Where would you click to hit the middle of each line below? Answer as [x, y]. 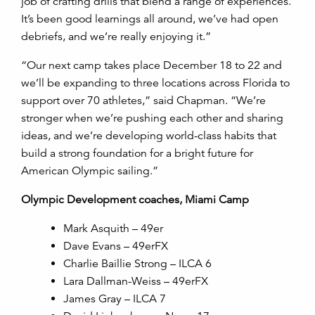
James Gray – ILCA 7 [115, 299]
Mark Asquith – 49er [113, 229]
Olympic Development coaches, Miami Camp [135, 200]
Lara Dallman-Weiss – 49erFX [136, 282]
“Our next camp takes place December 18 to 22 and [152, 66]
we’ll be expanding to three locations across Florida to [155, 83]
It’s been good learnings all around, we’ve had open [150, 19]
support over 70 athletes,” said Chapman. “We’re [143, 101]
